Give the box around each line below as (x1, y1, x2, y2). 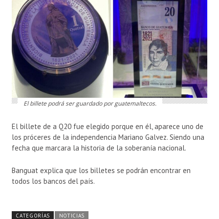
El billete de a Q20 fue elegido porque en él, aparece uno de (12, 122, 203, 131)
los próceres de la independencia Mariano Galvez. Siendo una (12, 132, 204, 142)
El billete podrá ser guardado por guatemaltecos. (23, 99, 156, 108)
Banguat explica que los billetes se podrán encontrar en (12, 166, 191, 175)
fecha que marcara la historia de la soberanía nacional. (12, 143, 186, 153)
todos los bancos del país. (12, 176, 95, 186)
